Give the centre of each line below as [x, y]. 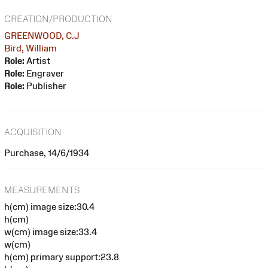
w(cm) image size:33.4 [51, 232]
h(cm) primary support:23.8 [62, 257]
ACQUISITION [33, 132]
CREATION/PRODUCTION [58, 19]
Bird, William [31, 48]
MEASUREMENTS [42, 190]
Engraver [44, 73]
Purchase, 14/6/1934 [47, 153]
